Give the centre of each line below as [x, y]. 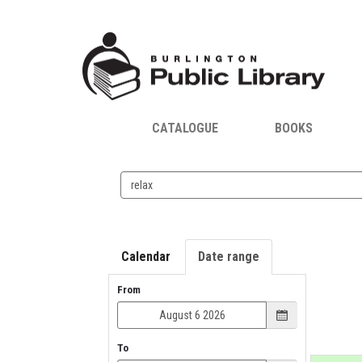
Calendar [146, 257]
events [141, 201]
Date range [229, 257]
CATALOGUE [185, 128]
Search [141, 181]
